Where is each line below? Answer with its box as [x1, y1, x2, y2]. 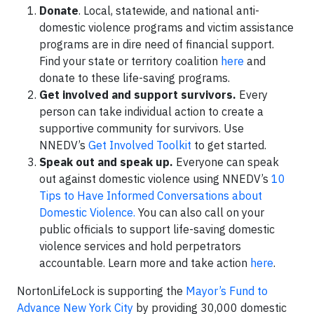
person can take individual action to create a [39, 104, 264, 118]
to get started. [191, 137, 266, 152]
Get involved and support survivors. [39, 87, 236, 102]
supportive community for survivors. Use [39, 121, 244, 135]
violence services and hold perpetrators [39, 238, 241, 253]
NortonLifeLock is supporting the [17, 283, 186, 298]
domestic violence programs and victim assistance [39, 20, 294, 34]
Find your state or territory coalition [39, 53, 221, 68]
